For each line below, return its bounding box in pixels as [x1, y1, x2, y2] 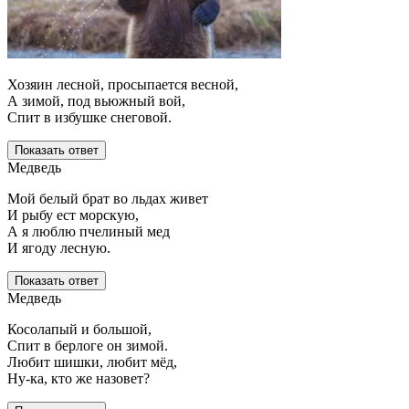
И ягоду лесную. [7, 240, 110, 257]
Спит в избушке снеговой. [7, 110, 172, 126]
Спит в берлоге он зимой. [7, 338, 168, 354]
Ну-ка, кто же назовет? [7, 371, 150, 387]
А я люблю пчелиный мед [7, 224, 170, 240]
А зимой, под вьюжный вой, [7, 93, 185, 110]
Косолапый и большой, [7, 321, 152, 338]
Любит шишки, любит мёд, [7, 354, 177, 371]
